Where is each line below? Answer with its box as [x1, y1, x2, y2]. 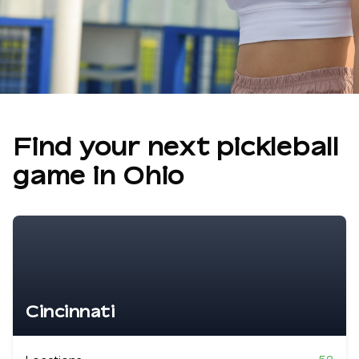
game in [13, 161, 123, 190]
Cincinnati [26, 301, 115, 321]
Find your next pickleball [13, 132, 339, 161]
